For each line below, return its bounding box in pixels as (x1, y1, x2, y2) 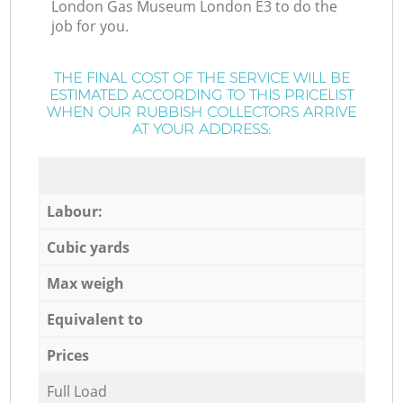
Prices (46, 345, 89, 365)
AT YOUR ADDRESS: (132, 121, 271, 139)
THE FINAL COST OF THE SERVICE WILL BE (53, 69, 350, 87)
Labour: (46, 201, 103, 221)
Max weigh (46, 273, 124, 293)
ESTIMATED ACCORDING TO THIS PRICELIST (49, 86, 354, 104)
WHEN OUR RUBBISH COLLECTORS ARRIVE (47, 103, 356, 121)
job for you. (51, 16, 130, 37)
